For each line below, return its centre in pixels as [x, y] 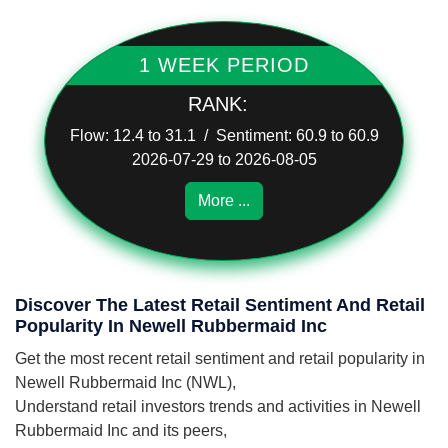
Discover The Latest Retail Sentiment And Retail [220, 305]
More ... [224, 200]
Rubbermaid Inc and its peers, [121, 430]
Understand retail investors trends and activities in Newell [218, 406]
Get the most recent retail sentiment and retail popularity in [220, 358]
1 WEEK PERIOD [224, 65]
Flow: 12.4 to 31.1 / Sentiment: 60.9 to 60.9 [224, 135]
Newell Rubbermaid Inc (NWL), [125, 382]
